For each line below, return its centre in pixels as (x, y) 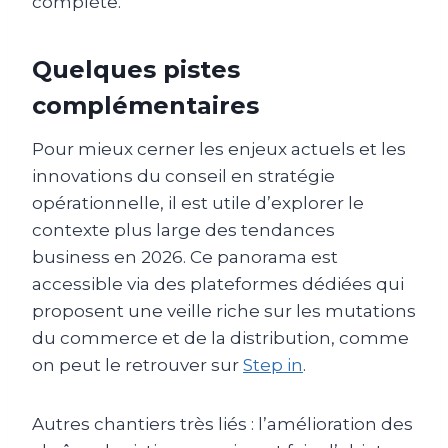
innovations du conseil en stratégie (183, 175)
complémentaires (145, 105)
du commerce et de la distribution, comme (220, 337)
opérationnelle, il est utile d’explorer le (198, 202)
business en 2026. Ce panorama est (185, 256)
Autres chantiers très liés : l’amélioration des (222, 423)
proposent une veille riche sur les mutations (224, 310)
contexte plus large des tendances (183, 229)
